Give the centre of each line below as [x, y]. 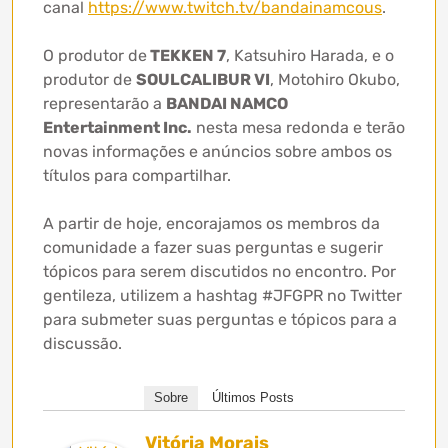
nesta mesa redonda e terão [298, 127]
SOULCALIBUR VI [203, 79]
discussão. [82, 343]
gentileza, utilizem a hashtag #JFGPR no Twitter [222, 295]
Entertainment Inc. [117, 127]
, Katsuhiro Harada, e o [310, 55]
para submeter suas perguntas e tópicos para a [220, 319]
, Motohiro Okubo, [335, 79]
